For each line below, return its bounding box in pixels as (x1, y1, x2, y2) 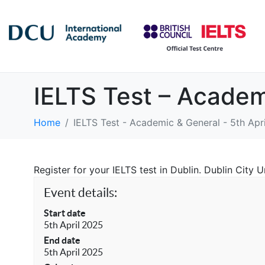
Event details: (44, 186, 117, 199)
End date (44, 235, 80, 245)
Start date (44, 208, 86, 218)
